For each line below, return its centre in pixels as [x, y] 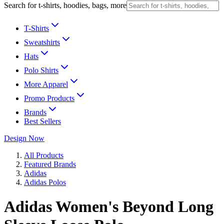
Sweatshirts [42, 42]
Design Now [24, 138]
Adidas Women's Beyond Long [109, 207]
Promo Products [49, 98]
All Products [44, 155]
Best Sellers [42, 121]
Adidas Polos [45, 182]
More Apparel [46, 84]
